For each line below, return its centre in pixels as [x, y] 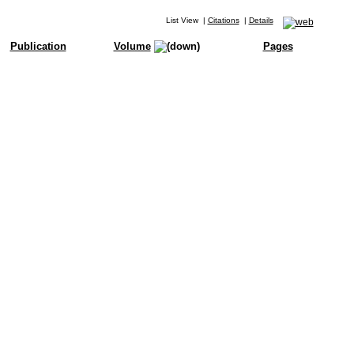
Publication [38, 46]
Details [261, 20]
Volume [132, 46]
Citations [223, 20]
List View [182, 20]
